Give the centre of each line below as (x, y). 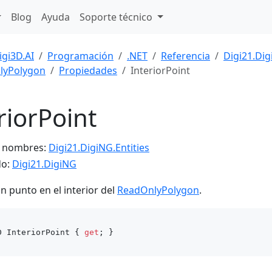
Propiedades (88, 70)
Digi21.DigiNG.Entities (99, 148)
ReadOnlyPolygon (158, 190)
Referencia (185, 56)
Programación (80, 56)
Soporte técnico (117, 17)
